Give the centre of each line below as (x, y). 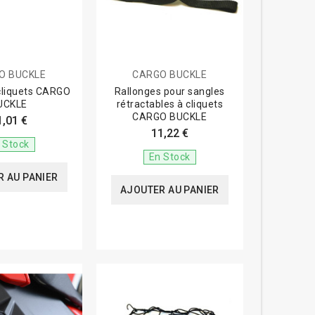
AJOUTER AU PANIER (169, 189)
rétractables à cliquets (170, 104)
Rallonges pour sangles (169, 91)
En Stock (169, 156)
